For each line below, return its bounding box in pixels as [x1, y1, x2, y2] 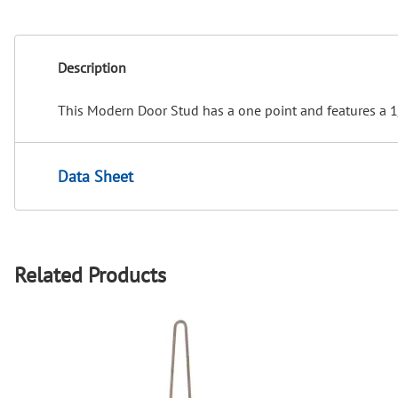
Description [58, 59, 126, 77]
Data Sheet [58, 166, 133, 187]
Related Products [14, 260, 166, 289]
